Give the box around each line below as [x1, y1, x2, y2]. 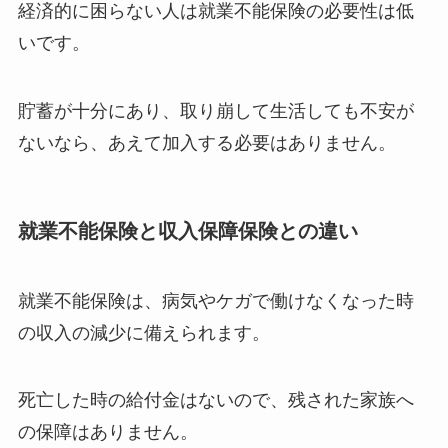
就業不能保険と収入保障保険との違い [17, 219, 358, 244]
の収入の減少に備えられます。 [17, 321, 270, 343]
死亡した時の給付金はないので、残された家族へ [17, 389, 414, 411]
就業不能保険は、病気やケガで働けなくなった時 [17, 289, 414, 311]
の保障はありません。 [17, 421, 198, 443]
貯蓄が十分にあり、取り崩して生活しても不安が [17, 100, 414, 122]
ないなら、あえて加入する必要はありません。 [17, 132, 396, 154]
